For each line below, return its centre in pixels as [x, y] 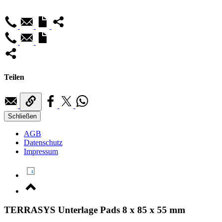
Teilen [14, 77]
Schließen [22, 116]
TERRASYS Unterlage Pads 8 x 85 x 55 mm [95, 210]
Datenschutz [43, 142]
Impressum [41, 151]
